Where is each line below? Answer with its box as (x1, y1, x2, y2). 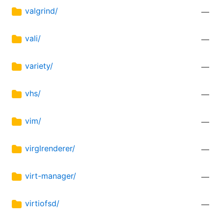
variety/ (25, 61, 53, 71)
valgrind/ (25, 6, 58, 16)
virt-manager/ (25, 171, 76, 181)
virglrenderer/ (25, 143, 75, 154)
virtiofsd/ (25, 198, 59, 209)
